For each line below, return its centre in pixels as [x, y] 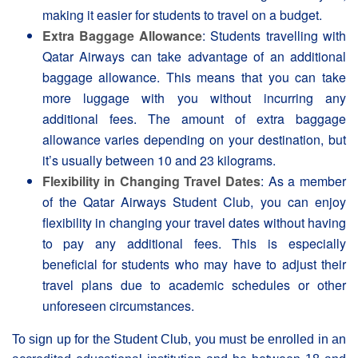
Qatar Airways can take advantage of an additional [194, 56]
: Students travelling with [274, 35]
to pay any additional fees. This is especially [194, 243]
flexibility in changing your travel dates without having [194, 222]
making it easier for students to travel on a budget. [182, 14]
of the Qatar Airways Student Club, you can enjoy [194, 201]
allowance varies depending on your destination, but [194, 139]
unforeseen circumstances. [118, 305]
